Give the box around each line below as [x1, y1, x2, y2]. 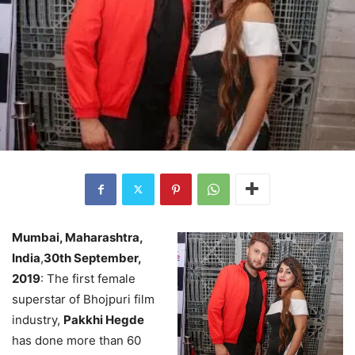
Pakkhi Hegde [63, 311, 144, 327]
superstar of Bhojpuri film [12, 291, 155, 307]
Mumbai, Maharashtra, [12, 229, 143, 245]
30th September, [44, 250, 141, 265]
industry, [12, 311, 63, 327]
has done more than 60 [12, 332, 141, 348]
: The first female [40, 270, 136, 286]
